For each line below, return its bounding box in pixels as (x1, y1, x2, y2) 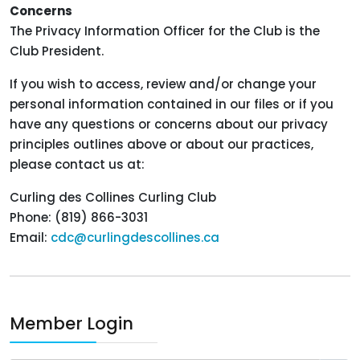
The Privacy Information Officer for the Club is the (10, 22, 320, 39)
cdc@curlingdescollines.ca (51, 229, 219, 246)
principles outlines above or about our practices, (10, 136, 313, 153)
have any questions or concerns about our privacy (10, 116, 328, 133)
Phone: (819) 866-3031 (10, 209, 148, 226)
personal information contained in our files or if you (10, 96, 333, 112)
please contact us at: (10, 156, 145, 173)
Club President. (10, 43, 104, 59)
